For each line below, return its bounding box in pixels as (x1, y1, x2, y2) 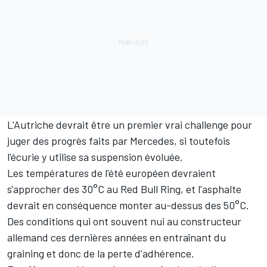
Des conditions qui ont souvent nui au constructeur (7, 214, 241, 228)
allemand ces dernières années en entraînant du (7, 230, 226, 244)
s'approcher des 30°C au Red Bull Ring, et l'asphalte (7, 182, 241, 195)
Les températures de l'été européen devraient (7, 166, 216, 179)
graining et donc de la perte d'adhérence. (7, 246, 194, 260)
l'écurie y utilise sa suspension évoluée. (7, 150, 183, 163)
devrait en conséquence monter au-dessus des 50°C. (7, 198, 249, 212)
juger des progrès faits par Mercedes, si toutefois (7, 133, 230, 147)
